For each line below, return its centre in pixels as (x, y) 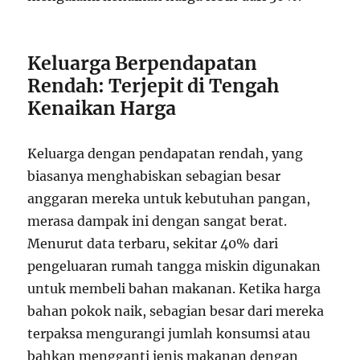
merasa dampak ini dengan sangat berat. (157, 221)
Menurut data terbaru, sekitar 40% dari (153, 243)
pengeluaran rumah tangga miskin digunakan (174, 266)
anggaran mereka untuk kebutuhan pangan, (169, 198)
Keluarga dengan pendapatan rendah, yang (166, 153)
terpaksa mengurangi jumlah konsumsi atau (169, 333)
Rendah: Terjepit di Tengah (153, 85)
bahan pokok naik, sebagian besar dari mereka (176, 311)
